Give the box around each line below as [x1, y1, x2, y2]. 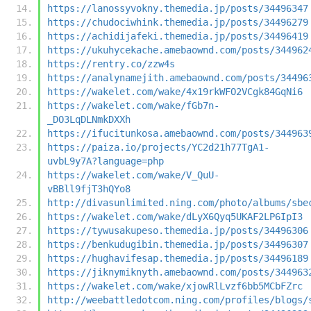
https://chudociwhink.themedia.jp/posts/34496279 [47, 16, 308, 28]
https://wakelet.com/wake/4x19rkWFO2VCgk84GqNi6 [47, 85, 303, 97]
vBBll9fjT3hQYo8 [47, 183, 131, 194]
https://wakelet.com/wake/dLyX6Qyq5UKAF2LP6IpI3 [47, 210, 303, 222]
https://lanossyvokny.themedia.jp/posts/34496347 [47, 2, 308, 14]
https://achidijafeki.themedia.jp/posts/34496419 [47, 30, 308, 42]
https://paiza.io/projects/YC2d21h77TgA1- [47, 141, 269, 153]
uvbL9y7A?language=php [47, 155, 164, 167]
